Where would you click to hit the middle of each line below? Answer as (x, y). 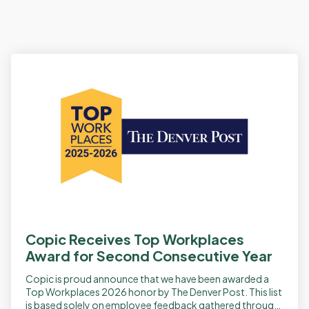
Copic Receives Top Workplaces (135, 239)
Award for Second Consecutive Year (149, 256)
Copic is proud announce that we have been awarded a (147, 279)
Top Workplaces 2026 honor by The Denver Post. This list (154, 292)
